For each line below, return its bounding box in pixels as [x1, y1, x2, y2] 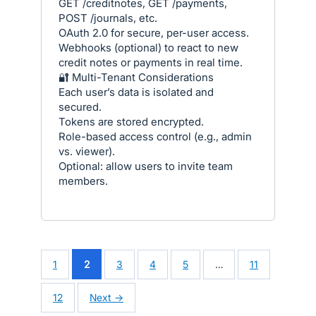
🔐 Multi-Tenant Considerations [59, 70, 214, 84]
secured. [59, 99, 102, 114]
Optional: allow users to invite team [59, 159, 233, 173]
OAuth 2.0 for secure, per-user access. [59, 25, 249, 39]
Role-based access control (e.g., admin [59, 129, 252, 143]
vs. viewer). [59, 144, 115, 158]
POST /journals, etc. [59, 11, 157, 25]
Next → [90, 291, 123, 304]
